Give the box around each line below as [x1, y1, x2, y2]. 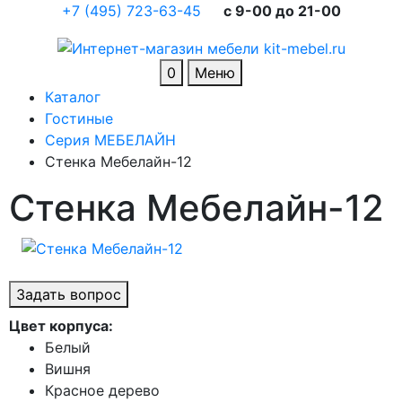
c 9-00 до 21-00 [223, 2, 341, 20]
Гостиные [45, 109, 113, 127]
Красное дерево [45, 381, 160, 400]
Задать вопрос [16, 285, 121, 304]
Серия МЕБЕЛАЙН [45, 130, 176, 149]
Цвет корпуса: [9, 317, 113, 336]
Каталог [45, 87, 100, 106]
